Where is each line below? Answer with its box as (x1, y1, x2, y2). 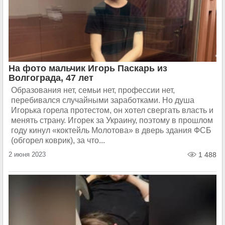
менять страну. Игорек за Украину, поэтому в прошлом (11, 116, 213, 125)
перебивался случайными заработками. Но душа (11, 96, 194, 104)
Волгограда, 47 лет (9, 73, 93, 83)
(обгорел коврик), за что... (11, 136, 105, 145)
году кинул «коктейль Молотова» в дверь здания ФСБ (11, 126, 211, 135)
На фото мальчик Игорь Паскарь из (9, 63, 167, 73)
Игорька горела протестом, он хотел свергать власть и (11, 106, 213, 115)
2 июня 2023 (9, 151, 46, 158)
